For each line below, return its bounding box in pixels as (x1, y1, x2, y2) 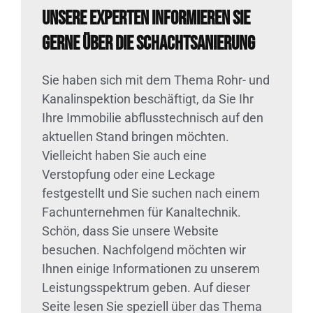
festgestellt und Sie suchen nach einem (42, 186, 260, 201)
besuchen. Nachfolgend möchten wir (42, 242, 246, 258)
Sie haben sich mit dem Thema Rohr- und (42, 73, 270, 88)
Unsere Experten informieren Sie (42, 7, 250, 31)
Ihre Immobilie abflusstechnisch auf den (42, 110, 263, 126)
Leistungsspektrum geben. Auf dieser (42, 280, 250, 296)
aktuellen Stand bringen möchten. (42, 129, 229, 145)
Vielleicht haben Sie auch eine (42, 148, 207, 163)
